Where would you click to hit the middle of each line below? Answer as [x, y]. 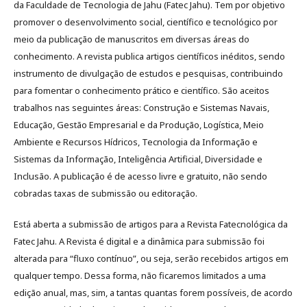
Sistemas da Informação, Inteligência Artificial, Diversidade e [138, 159]
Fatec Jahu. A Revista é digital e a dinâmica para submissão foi [139, 241]
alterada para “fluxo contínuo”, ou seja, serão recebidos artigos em [151, 258]
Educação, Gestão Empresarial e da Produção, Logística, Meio [139, 124]
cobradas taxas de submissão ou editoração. [106, 193]
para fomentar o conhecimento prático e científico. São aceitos [142, 90]
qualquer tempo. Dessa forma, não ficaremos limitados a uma [140, 275]
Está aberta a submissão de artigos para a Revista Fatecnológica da [151, 224]
